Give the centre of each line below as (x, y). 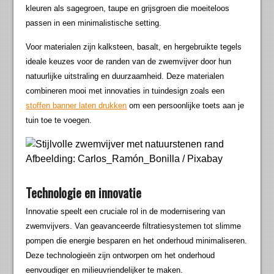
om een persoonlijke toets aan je (186, 106)
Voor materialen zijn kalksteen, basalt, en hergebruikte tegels (134, 47)
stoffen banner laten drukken (76, 106)
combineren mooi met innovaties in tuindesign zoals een (125, 91)
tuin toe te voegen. (59, 120)
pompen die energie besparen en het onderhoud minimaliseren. (137, 241)
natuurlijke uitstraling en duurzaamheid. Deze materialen (125, 76)
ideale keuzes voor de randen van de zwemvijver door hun (129, 62)
